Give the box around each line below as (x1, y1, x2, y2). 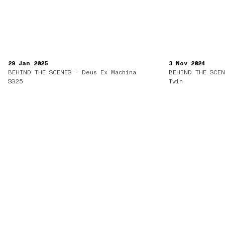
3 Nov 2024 (169, 60, 205, 66)
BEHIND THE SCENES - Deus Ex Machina (8, 69, 137, 75)
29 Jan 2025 (8, 60, 48, 66)
